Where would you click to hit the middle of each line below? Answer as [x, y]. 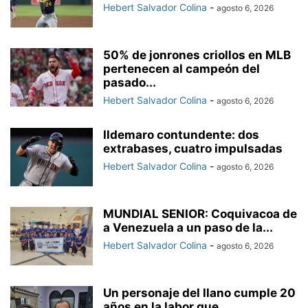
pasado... [130, 83]
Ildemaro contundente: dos [181, 135]
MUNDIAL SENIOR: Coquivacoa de [200, 214]
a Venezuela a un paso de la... [188, 228]
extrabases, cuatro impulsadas [193, 149]
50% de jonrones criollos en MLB [197, 55]
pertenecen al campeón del [181, 69]
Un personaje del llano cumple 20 [199, 293]
